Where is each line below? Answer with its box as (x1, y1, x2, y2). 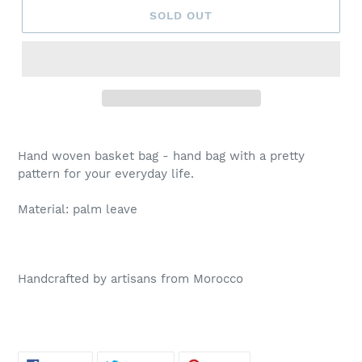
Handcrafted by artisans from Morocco (18, 271, 247, 286)
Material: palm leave (18, 202, 137, 217)
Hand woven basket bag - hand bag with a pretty (18, 149, 305, 164)
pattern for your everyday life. (18, 166, 194, 182)
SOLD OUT (149, 8, 213, 22)
